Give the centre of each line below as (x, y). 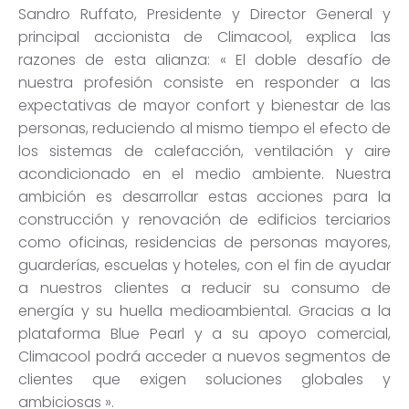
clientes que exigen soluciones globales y (204, 380)
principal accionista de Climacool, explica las (204, 37)
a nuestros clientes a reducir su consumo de (204, 288)
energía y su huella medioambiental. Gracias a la (204, 311)
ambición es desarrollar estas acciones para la (204, 197)
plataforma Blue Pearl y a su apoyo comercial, (204, 334)
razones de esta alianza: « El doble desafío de (204, 60)
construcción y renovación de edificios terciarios (204, 220)
